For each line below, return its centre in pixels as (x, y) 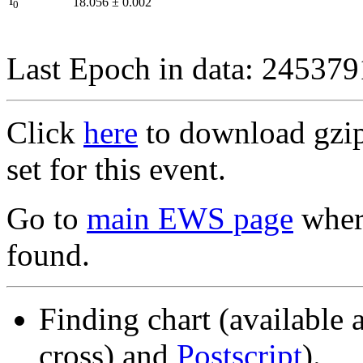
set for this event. (116, 169)
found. (48, 254)
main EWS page (190, 218)
